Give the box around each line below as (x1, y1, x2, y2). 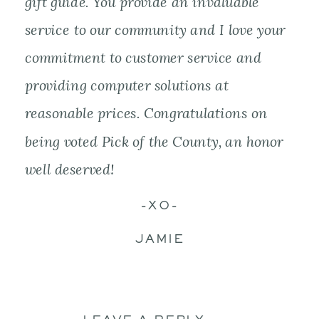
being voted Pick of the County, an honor (25, 132, 283, 151)
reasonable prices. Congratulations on (25, 105, 268, 123)
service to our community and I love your (25, 21, 286, 39)
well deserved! (25, 160, 115, 179)
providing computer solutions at (25, 76, 229, 95)
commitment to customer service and (25, 48, 261, 67)
